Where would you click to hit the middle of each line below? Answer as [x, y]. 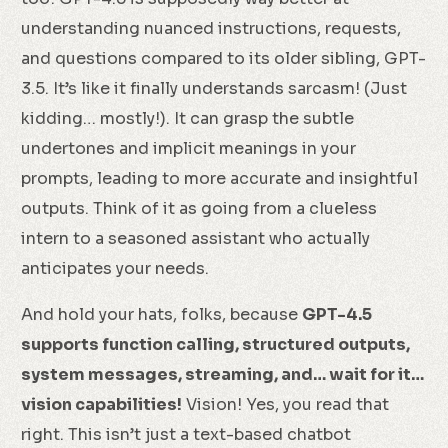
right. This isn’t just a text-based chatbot [186, 434]
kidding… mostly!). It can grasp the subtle [188, 118]
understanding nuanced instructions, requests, [211, 28]
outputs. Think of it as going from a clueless [199, 208]
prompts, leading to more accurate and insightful [220, 178]
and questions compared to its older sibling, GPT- [224, 58]
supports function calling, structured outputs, [216, 344]
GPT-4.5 [337, 314]
